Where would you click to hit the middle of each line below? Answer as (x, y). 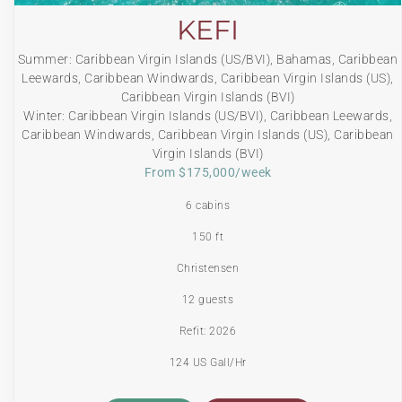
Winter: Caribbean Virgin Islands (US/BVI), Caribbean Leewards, (208, 116)
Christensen (208, 269)
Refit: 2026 (208, 332)
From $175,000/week (208, 173)
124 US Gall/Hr (208, 363)
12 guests (208, 300)
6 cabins (208, 206)
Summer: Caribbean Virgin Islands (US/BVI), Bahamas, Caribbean (208, 60)
